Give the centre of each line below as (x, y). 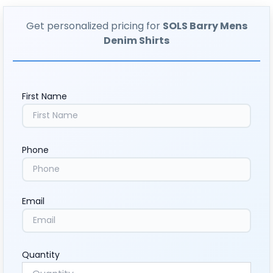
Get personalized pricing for (94, 26)
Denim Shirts (136, 40)
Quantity (41, 254)
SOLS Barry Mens (205, 26)
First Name (44, 96)
